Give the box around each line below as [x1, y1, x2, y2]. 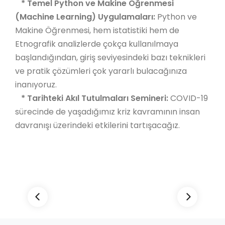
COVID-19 [170, 92, 208, 104]
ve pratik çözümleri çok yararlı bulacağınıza [15, 65, 187, 77]
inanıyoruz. [15, 79, 59, 90]
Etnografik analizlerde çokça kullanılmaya [15, 38, 178, 50]
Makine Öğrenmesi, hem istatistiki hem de [15, 25, 179, 36]
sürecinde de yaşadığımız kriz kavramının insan [15, 106, 200, 118]
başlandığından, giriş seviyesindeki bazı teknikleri [15, 52, 205, 63]
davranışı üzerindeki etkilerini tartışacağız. [15, 120, 182, 131]
